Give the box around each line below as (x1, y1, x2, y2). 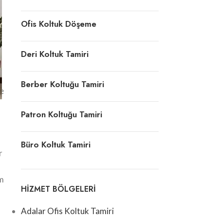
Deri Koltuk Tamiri (20, 48, 89, 60)
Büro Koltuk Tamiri (20, 138, 91, 150)
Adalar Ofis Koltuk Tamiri (20, 205, 114, 216)
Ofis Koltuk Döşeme (20, 18, 96, 30)
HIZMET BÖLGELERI (20, 183, 96, 195)
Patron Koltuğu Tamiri (20, 108, 102, 120)
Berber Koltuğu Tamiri (20, 78, 104, 90)
